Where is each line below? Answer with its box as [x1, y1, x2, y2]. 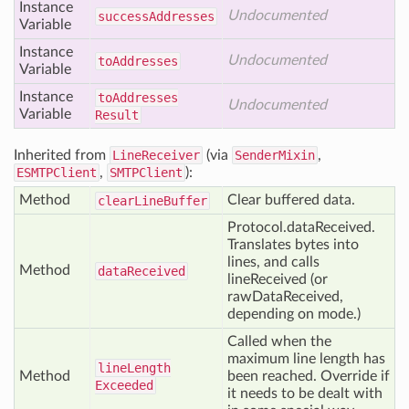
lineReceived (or [227, 272, 328, 287]
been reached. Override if [227, 369, 390, 383]
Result [95, 108, 139, 122]
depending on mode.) [227, 307, 361, 321]
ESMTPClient [16, 165, 97, 180]
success [98, 9, 149, 24]
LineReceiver [112, 148, 200, 163]
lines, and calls [227, 255, 320, 269]
